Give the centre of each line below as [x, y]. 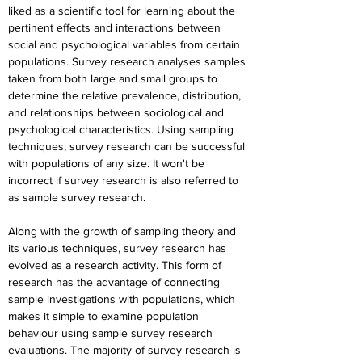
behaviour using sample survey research [112, 333]
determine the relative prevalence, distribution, [126, 95]
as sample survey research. [77, 197]
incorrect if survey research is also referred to [125, 180]
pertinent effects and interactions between [116, 27]
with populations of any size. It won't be [108, 163]
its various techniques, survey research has [119, 248]
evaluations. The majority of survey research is [126, 350]
